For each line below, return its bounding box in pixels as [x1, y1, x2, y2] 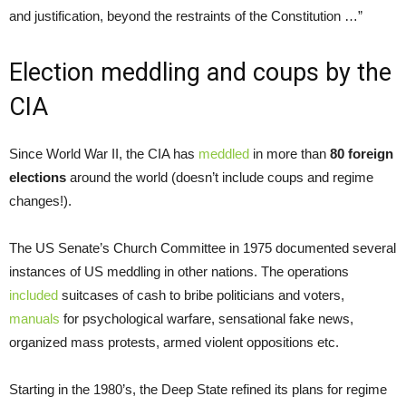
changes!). [9, 193, 72, 209]
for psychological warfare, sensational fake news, [60, 311, 353, 327]
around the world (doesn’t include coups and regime [70, 169, 373, 186]
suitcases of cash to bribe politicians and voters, [58, 287, 344, 304]
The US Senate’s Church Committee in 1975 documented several [9, 240, 396, 256]
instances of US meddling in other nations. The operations [9, 264, 349, 280]
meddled [198, 146, 249, 162]
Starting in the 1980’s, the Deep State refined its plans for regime [9, 382, 387, 398]
